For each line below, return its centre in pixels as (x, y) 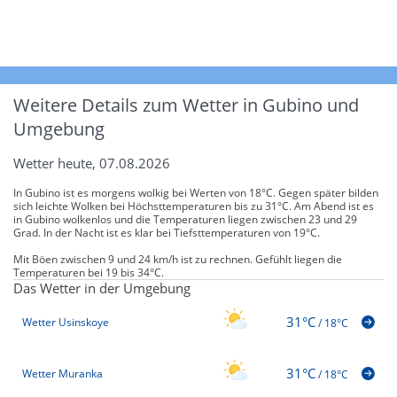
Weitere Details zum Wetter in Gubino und (186, 105)
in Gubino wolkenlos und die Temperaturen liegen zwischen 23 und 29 (185, 219)
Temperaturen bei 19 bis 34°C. (89, 272)
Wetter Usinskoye (66, 323)
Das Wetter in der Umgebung (102, 288)
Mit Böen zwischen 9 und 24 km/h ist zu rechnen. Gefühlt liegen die (178, 259)
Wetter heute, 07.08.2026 (92, 163)
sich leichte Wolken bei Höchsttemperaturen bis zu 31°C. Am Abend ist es (194, 206)
